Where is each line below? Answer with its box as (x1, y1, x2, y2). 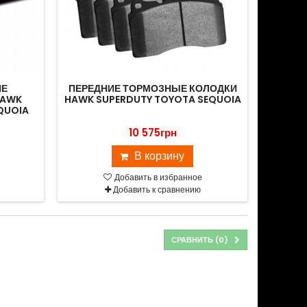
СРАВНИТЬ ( (171, 234, 219, 245)
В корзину (134, 148, 185, 164)
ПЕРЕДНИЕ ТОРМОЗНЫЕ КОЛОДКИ (68, 82, 237, 95)
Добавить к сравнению (112, 184, 201, 195)
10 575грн (128, 125, 177, 140)
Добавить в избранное (112, 171, 202, 183)
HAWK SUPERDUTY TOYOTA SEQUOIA (64, 93, 241, 106)
